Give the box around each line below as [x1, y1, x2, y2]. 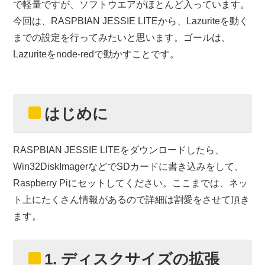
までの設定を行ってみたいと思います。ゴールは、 [13, 32, 231, 43]
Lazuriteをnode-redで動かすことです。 [13, 49, 180, 60]
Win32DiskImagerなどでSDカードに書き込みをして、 [13, 161, 244, 172]
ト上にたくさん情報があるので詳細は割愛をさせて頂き [13, 194, 250, 205]
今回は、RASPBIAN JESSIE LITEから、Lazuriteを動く [13, 15, 249, 27]
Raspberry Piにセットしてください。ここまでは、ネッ [13, 177, 248, 189]
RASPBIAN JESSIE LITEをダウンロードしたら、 [13, 144, 225, 156]
